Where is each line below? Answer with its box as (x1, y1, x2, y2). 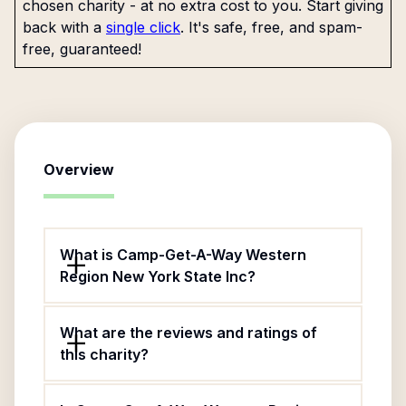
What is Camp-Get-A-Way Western (60, 246, 306, 264)
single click (106, 18, 180, 36)
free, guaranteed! (23, 40, 141, 58)
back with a (23, 18, 101, 36)
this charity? (60, 345, 149, 363)
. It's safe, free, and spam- (180, 18, 362, 36)
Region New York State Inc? (60, 267, 256, 285)
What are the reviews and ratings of (60, 324, 317, 342)
